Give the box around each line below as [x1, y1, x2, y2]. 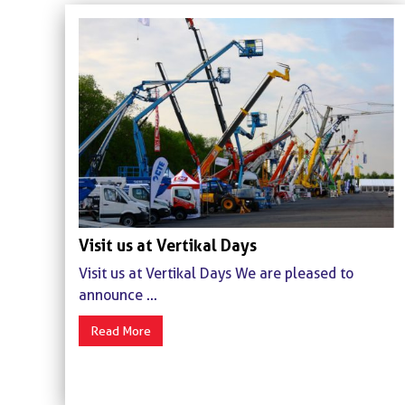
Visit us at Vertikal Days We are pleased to [79, 265, 353, 283]
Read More [90, 324, 151, 339]
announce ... [79, 287, 157, 305]
